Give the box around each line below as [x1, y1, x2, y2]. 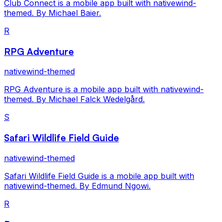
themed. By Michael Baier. [4, 8, 101, 18]
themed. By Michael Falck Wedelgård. [4, 94, 145, 105]
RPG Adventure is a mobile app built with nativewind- [4, 84, 204, 95]
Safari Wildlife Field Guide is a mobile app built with [4, 170, 194, 181]
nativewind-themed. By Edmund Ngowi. [4, 180, 151, 191]
